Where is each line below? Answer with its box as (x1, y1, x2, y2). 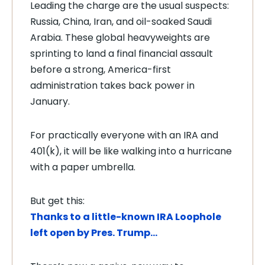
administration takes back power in (30, 78, 195, 92)
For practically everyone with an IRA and (30, 128, 218, 142)
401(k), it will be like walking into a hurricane (30, 144, 232, 158)
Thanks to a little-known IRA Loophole (30, 209, 221, 224)
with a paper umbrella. (30, 160, 135, 174)
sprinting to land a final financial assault (30, 46, 213, 60)
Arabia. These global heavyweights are (30, 30, 210, 44)
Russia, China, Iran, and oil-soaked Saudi (30, 14, 212, 28)
